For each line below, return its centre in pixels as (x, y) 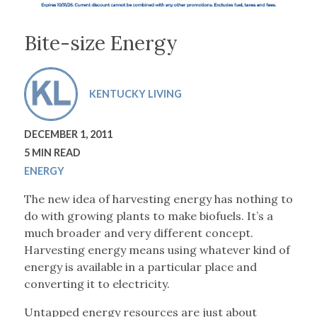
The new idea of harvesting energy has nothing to (158, 199)
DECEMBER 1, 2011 (68, 134)
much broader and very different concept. (138, 233)
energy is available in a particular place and (140, 267)
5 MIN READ (52, 153)
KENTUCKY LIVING (135, 94)
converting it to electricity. (97, 284)
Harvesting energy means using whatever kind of (157, 250)
